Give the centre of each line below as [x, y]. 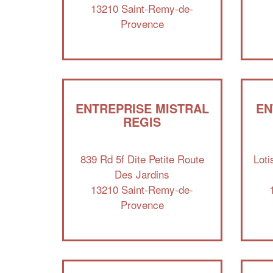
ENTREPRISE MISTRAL [142, 108]
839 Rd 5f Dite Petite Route [142, 159]
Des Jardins [142, 174]
